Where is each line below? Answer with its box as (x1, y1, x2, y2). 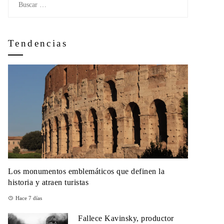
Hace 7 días (15, 195, 42, 201)
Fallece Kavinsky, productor (78, 214, 174, 223)
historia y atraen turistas (8, 178, 88, 187)
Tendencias (8, 38, 67, 48)
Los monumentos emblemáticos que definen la (8, 167, 164, 176)
